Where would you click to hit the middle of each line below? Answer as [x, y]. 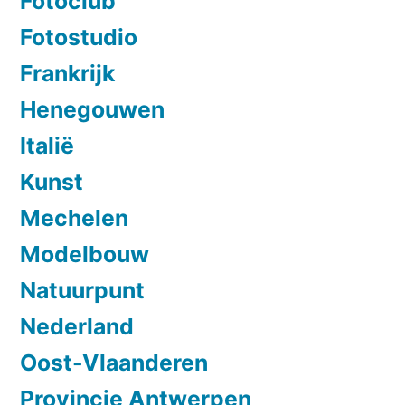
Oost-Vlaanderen [114, 362]
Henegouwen [92, 109]
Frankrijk [67, 73]
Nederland [77, 326]
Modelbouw [85, 254]
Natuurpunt [82, 290]
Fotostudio [79, 37]
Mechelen [74, 217]
